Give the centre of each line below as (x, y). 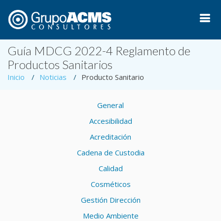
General (110, 105)
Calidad (110, 168)
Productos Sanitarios (60, 64)
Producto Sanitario (113, 77)
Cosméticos (110, 184)
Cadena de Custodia (110, 152)
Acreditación (110, 137)
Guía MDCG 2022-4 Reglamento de (99, 51)
